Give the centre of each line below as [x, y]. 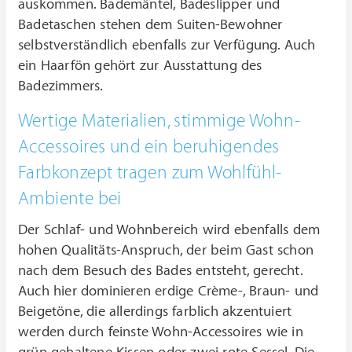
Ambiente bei [70, 199]
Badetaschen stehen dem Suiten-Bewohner [150, 25]
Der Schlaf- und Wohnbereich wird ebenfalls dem [169, 230]
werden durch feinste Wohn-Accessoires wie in [161, 332]
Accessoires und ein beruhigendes [149, 147]
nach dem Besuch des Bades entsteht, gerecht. [160, 271]
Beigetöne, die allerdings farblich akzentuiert [155, 312]
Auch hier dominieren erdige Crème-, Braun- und [169, 291]
